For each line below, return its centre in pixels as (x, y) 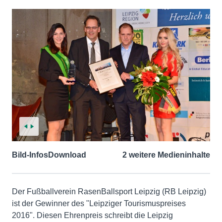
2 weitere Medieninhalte (166, 155)
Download (67, 155)
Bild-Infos (30, 155)
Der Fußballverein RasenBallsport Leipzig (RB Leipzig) (109, 191)
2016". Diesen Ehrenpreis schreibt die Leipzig (92, 215)
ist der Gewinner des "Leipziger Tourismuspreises (99, 203)
